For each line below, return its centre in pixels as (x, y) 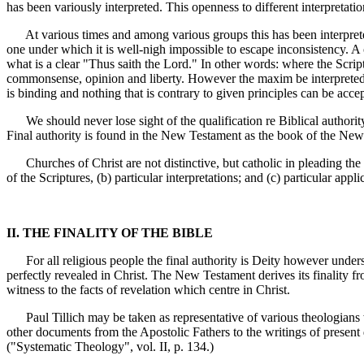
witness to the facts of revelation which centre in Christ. (148, 290)
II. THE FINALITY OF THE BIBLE (110, 233)
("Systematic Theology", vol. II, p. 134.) (110, 347)
